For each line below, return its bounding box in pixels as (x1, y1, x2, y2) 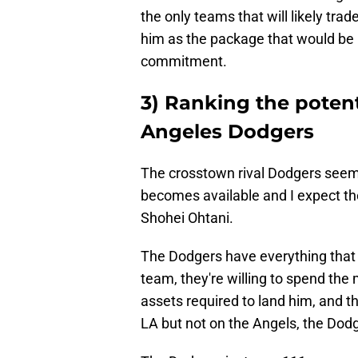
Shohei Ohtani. (141, 209, 233, 227)
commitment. (141, 53, 227, 70)
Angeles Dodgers (141, 120, 314, 144)
